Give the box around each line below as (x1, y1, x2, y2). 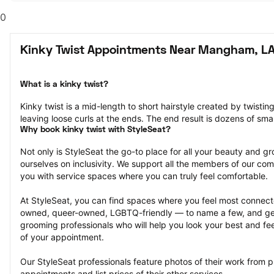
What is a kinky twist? (20, 81, 108, 89)
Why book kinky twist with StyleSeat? (20, 126, 171, 134)
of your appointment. (20, 232, 104, 242)
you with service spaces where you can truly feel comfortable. (20, 171, 268, 181)
